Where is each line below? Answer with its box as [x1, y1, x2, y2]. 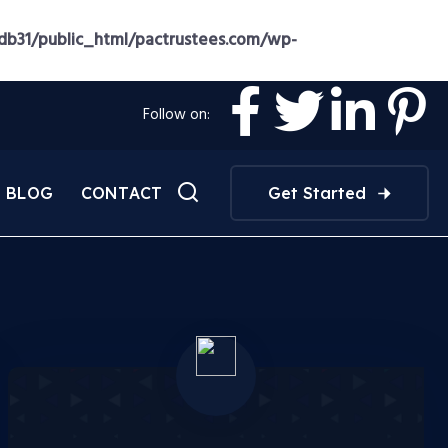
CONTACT [80, 183, 162, 203]
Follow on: [143, 103, 211, 127]
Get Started [267, 183, 366, 203]
